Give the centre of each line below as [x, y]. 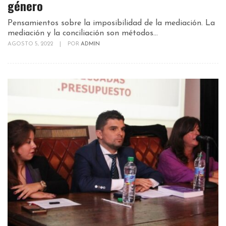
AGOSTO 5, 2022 [31, 44]
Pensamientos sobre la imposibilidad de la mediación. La [111, 23]
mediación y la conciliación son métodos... [83, 34]
